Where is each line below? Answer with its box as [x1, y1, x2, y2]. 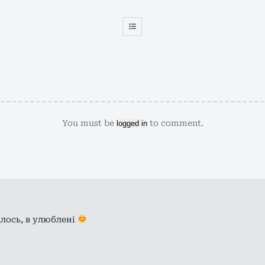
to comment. [147, 118, 203, 128]
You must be [62, 118, 117, 128]
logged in [116, 119, 147, 128]
